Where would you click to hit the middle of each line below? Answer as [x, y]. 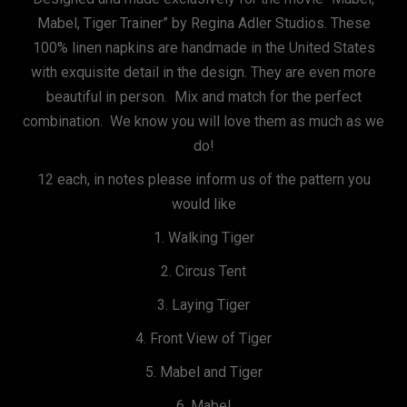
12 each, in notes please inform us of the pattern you [203, 179]
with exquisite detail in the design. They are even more [203, 72]
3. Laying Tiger [203, 305]
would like [203, 204]
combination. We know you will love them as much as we [203, 121]
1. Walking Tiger [203, 238]
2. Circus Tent [203, 271]
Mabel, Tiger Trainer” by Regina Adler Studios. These [203, 23]
